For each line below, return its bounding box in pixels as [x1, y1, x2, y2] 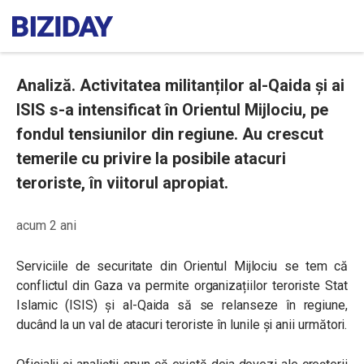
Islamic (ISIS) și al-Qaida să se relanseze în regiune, [16, 297, 348, 313]
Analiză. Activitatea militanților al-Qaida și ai [16, 76, 344, 95]
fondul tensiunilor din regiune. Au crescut [16, 124, 323, 144]
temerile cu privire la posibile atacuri [16, 149, 286, 168]
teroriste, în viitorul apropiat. [16, 173, 228, 193]
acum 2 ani [16, 218, 76, 233]
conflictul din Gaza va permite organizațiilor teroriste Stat [16, 278, 348, 293]
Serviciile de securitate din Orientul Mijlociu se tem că [16, 258, 348, 274]
